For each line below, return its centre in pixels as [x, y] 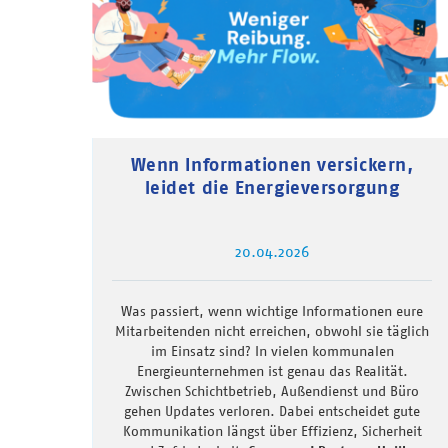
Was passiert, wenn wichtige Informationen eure [272, 311]
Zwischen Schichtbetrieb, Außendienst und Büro [272, 391]
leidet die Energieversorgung [272, 188]
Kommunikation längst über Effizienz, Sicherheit [272, 431]
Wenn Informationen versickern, [272, 165]
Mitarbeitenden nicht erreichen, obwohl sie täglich [272, 331]
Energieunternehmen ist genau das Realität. [272, 371]
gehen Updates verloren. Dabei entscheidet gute [272, 411]
